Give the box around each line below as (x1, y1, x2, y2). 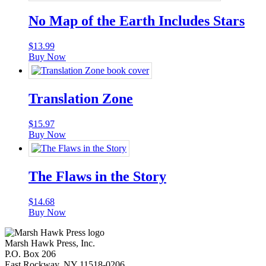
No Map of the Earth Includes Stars (28, 13, 245, 29)
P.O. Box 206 (5, 248, 56, 259)
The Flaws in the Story (28, 168, 166, 184)
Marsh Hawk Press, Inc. (5, 237, 95, 248)
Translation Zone (28, 90, 133, 106)
